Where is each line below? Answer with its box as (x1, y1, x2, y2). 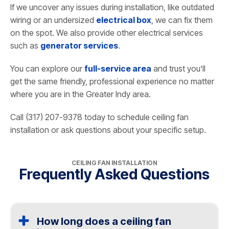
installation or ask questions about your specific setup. (10, 125, 206, 135)
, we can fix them (151, 15, 213, 26)
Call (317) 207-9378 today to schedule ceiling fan (10, 112, 189, 123)
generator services (40, 40, 118, 51)
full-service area (84, 63, 151, 74)
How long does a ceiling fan (37, 215, 171, 228)
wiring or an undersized (10, 15, 96, 26)
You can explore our (10, 63, 84, 74)
